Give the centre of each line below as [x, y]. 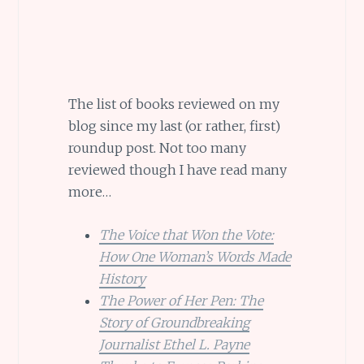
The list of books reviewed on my [173, 104]
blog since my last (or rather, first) [174, 126]
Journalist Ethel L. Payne [174, 344]
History [122, 278]
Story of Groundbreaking [174, 322]
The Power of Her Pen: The [181, 300]
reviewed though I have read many [177, 170]
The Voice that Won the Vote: [186, 234]
